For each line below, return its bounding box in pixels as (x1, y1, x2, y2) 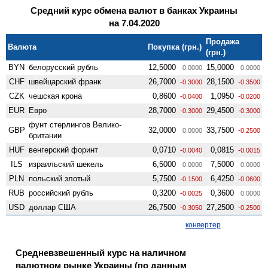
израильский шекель (29, 159, 104, 169)
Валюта (8, 42, 37, 51)
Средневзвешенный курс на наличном (16, 247, 186, 258)
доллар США (29, 202, 77, 212)
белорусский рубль (29, 62, 99, 72)
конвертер (185, 220, 221, 229)
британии (29, 130, 62, 140)
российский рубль (29, 188, 94, 197)
